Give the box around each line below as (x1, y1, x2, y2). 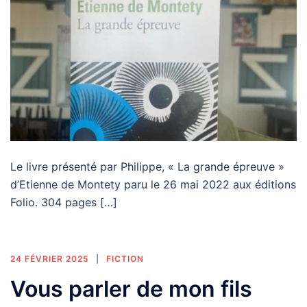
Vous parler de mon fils (10, 275, 252, 303)
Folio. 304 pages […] (10, 195, 117, 210)
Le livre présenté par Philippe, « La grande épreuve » (10, 160, 284, 174)
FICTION (106, 254, 144, 265)
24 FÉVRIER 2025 (10, 254, 89, 265)
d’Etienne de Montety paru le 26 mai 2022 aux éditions (10, 177, 296, 192)
